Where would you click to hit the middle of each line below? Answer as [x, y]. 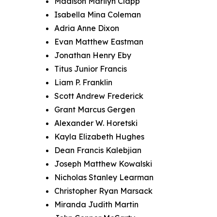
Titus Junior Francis [91, 69]
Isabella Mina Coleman [98, 15]
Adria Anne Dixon [87, 28]
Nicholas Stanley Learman [104, 178]
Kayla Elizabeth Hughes [99, 137]
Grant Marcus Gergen [95, 110]
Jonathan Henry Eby [93, 55]
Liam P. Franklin [83, 83]
